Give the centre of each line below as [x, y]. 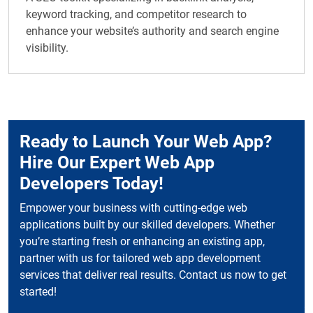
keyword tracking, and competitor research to [136, 15]
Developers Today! [92, 184]
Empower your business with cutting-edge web [133, 208]
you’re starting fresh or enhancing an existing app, [142, 242]
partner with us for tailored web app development [140, 259]
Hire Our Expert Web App [117, 163]
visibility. [47, 48]
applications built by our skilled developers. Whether [147, 225]
